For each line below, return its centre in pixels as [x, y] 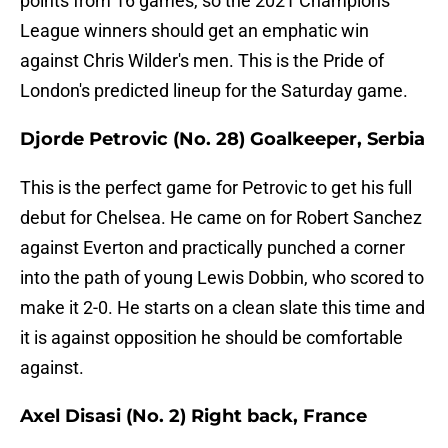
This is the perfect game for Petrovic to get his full [216, 188]
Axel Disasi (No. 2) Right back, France [193, 416]
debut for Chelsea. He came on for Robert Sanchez [221, 218]
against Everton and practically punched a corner [212, 248]
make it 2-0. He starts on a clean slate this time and [222, 308]
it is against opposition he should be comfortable [211, 338]
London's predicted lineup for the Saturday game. [214, 91]
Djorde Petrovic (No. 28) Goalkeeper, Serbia [222, 139]
